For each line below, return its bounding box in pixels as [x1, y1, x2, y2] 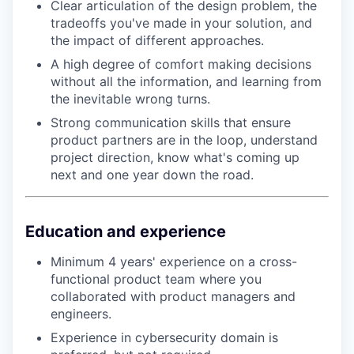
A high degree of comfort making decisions [51, 56, 311, 72]
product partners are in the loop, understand [51, 132, 318, 148]
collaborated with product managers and [51, 288, 296, 304]
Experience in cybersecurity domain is [51, 330, 278, 345]
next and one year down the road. [51, 167, 254, 183]
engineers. [51, 306, 111, 322]
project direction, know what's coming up [51, 149, 299, 165]
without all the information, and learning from [51, 73, 322, 89]
